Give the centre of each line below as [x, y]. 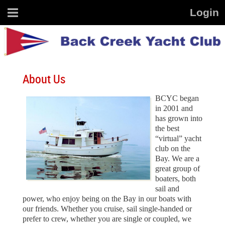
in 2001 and [174, 108]
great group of [178, 169]
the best [167, 129]
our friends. [42, 209]
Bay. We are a [177, 159]
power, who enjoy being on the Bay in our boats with [107, 199]
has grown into [179, 119]
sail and [167, 189]
